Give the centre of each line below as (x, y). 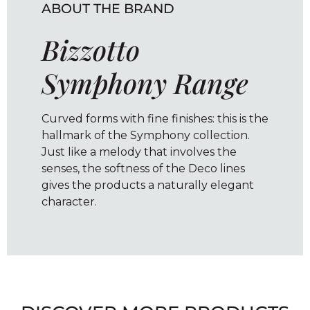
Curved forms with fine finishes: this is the (155, 119)
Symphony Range (145, 83)
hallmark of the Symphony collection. (146, 136)
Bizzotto (91, 50)
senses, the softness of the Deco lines (143, 169)
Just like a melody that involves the (139, 152)
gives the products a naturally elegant (148, 185)
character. (69, 202)
